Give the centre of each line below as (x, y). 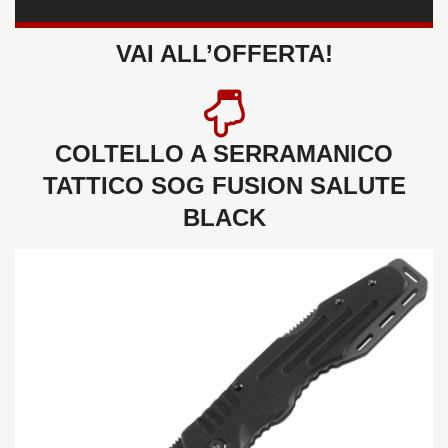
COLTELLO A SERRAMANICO (224, 153)
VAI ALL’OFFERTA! (224, 53)
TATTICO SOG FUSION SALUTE (224, 185)
